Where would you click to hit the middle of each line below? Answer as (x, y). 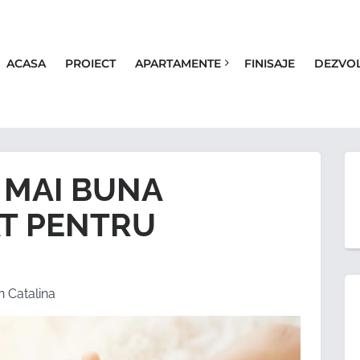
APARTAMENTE (178, 63)
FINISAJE (269, 63)
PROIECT (91, 63)
